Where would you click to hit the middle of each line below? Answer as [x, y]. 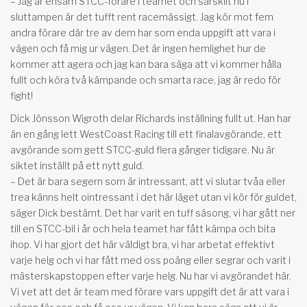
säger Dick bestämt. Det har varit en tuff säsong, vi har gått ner [153, 212]
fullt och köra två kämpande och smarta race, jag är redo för [146, 79]
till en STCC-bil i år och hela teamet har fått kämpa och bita [143, 228]
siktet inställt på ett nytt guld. [77, 165]
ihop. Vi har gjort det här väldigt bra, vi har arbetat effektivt [143, 244]
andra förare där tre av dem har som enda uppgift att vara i [143, 32]
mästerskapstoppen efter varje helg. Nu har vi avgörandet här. [151, 275]
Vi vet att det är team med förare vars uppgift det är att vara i [150, 291]
